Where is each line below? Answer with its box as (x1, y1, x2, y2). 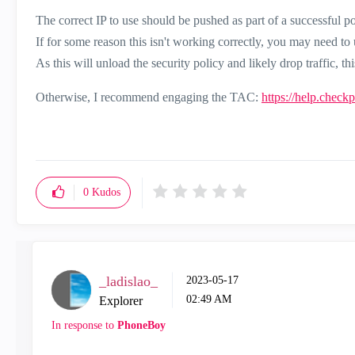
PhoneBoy (117, 319, 166, 331)
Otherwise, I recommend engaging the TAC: (36, 90, 261, 104)
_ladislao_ (99, 273, 158, 289)
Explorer (99, 294, 143, 307)
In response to (52, 319, 117, 331)
